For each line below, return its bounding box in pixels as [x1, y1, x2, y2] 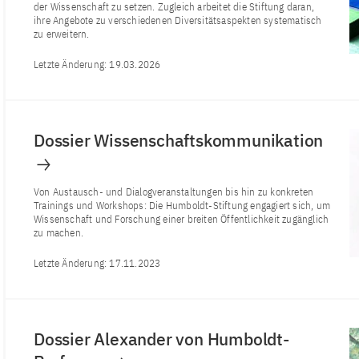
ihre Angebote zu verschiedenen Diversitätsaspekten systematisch [34, 13, 322, 27]
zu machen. [34, 225, 84, 240]
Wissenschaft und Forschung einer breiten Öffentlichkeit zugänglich [34, 212, 329, 226]
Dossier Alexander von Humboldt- [34, 327, 289, 350]
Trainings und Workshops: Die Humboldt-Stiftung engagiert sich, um [34, 198, 331, 212]
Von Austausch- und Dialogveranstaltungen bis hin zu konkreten [34, 184, 314, 199]
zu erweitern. [34, 26, 90, 41]
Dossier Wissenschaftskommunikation [34, 128, 324, 151]
